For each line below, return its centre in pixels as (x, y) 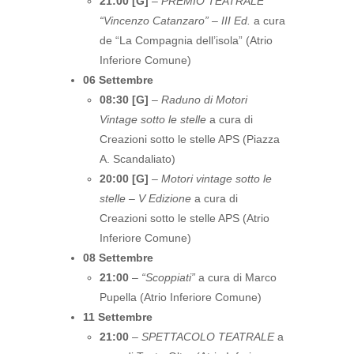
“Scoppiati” (168, 277)
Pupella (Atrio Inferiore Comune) (181, 297)
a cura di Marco (236, 277)
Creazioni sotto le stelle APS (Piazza (190, 139)
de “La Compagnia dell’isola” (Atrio (186, 40)
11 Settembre (118, 317)
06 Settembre (118, 80)
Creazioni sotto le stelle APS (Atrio (185, 218)
